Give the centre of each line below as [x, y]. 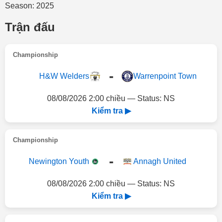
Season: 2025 [29, 6]
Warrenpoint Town [165, 76]
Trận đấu [30, 27]
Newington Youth [59, 161]
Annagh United [160, 161]
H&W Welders [64, 76]
